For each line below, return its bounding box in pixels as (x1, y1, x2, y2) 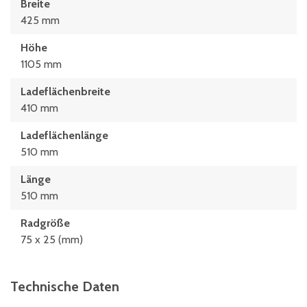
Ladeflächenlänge (21, 129, 108, 142)
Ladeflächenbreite (21, 85, 110, 98)
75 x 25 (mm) (21, 233, 83, 246)
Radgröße (21, 217, 70, 230)
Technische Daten (10, 278, 119, 295)
